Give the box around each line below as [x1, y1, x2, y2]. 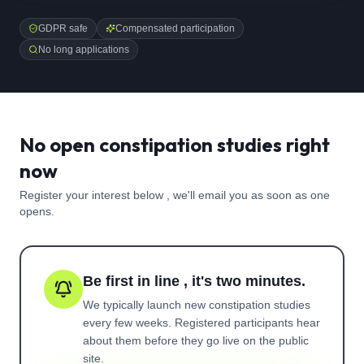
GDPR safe [38, 23, 88, 34]
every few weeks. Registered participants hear [83, 316, 320, 329]
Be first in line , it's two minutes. [83, 273, 305, 289]
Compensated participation [115, 23, 235, 34]
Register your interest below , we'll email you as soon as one [19, 188, 330, 201]
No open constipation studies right [19, 132, 330, 157]
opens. [19, 205, 54, 218]
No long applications [38, 44, 129, 55]
